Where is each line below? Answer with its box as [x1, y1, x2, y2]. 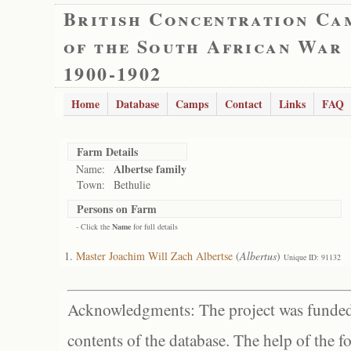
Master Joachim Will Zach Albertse [76, 248, 233, 263]
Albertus [240, 248, 277, 263]
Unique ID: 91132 [284, 251, 341, 262]
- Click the [76, 221, 112, 232]
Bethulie [114, 177, 150, 192]
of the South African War [63, 32, 343, 60]
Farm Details [77, 143, 138, 160]
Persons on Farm [77, 201, 157, 217]
